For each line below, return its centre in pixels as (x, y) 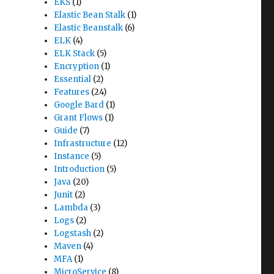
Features (72, 92)
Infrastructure (83, 143)
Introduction (80, 169)
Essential (73, 79)
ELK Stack (75, 54)
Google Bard (79, 105)
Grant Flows (79, 118)
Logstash (73, 233)
